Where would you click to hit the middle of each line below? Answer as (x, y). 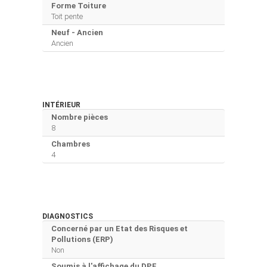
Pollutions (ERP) (82, 239)
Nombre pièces (80, 117)
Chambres (71, 144)
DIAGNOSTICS (68, 216)
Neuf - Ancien (77, 32)
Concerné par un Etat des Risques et (119, 228)
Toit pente (67, 16)
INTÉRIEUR (61, 105)
